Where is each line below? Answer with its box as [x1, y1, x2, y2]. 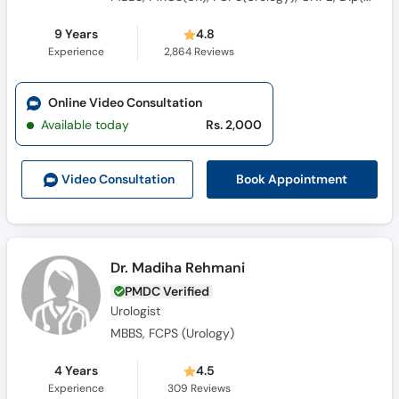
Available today [41, 117, 129, 133]
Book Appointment [236, 171, 348, 187]
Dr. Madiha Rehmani [110, 258, 246, 277]
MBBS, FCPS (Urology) [110, 325, 235, 341]
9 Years [53, 27, 98, 42]
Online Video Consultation [47, 94, 202, 110]
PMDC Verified [125, 283, 210, 299]
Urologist [110, 303, 161, 319]
